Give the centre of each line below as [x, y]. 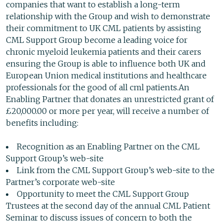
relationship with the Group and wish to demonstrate [108, 17]
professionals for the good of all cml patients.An [98, 88]
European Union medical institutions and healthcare [106, 76]
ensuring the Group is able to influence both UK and [106, 64]
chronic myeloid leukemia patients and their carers [104, 52]
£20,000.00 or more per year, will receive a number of [108, 111]
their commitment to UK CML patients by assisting [104, 28]
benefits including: [42, 123]
